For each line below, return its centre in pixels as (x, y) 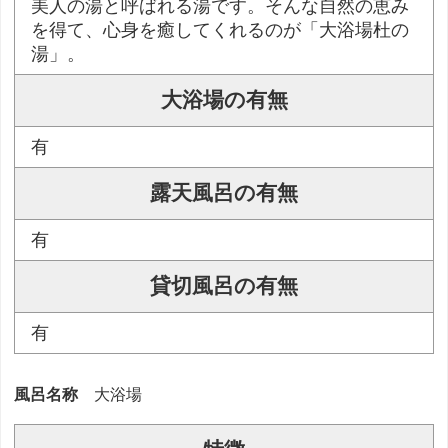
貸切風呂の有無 (224, 286)
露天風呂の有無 (224, 193)
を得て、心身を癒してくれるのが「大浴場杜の (220, 30)
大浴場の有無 (224, 100)
